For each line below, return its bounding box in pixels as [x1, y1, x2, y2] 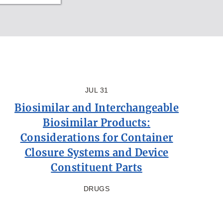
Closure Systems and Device [24, 146, 169, 159]
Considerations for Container [20, 131, 173, 144]
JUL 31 [85, 86, 109, 94]
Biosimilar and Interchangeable [14, 101, 179, 114]
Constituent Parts [51, 161, 142, 174]
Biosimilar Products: [43, 116, 151, 129]
